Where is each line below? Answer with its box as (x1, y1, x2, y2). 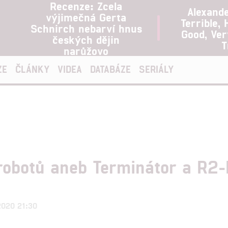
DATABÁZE (90, 63, 131, 75)
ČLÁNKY (15, 63, 49, 75)
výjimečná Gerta (46, 10, 126, 23)
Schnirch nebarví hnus (30, 21, 142, 35)
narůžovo (64, 44, 108, 57)
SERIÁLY (139, 63, 174, 75)
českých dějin (52, 33, 120, 46)
